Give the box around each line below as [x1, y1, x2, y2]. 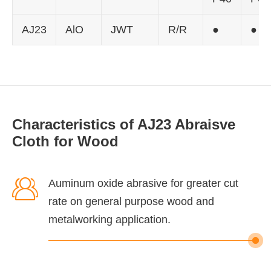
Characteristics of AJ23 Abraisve [12, 116, 235, 132]
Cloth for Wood [12, 132, 119, 149]
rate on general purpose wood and [48, 195, 214, 207]
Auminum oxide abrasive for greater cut [48, 177, 238, 189]
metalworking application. [48, 213, 171, 226]
